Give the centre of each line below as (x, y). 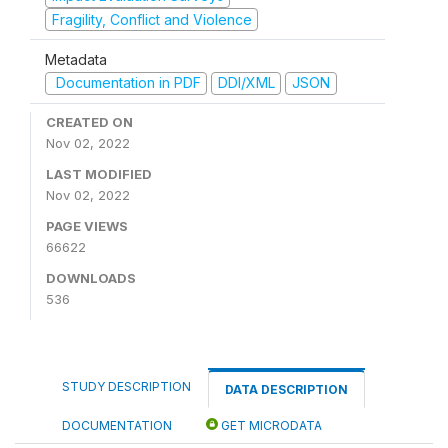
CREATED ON (89, 121)
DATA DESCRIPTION (286, 389)
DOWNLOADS (91, 277)
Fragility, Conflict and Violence (151, 19)
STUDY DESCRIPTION (126, 386)
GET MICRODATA (270, 425)
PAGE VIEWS (87, 225)
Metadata (76, 59)
